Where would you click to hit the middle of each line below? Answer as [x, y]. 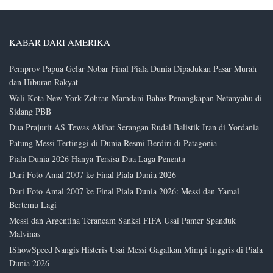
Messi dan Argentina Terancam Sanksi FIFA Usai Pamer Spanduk [122, 220]
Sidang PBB [30, 111]
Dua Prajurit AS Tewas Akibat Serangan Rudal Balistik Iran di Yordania [134, 127]
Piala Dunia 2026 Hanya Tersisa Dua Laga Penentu [97, 159]
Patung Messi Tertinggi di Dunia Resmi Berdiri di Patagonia [113, 143]
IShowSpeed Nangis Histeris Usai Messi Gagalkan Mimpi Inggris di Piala [136, 250]
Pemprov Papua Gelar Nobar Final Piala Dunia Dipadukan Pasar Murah [133, 68]
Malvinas [25, 233]
